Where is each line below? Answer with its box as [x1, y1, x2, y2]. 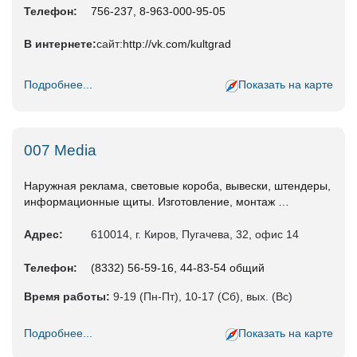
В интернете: [24, 37, 96, 51]
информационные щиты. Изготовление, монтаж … [24, 195, 289, 209]
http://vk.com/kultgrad [123, 37, 231, 51]
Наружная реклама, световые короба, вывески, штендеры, [24, 179, 331, 193]
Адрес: [24, 228, 63, 241]
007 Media [24, 142, 96, 159]
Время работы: [24, 290, 110, 304]
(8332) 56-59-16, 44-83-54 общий [91, 261, 265, 275]
